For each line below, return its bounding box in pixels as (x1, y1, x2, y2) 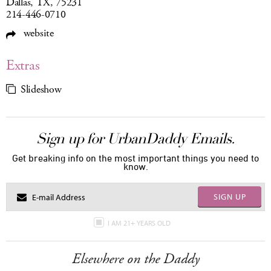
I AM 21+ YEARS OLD (107, 218, 172, 228)
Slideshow (21, 82, 62, 97)
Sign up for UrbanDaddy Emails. (36, 129, 235, 148)
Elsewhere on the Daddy (71, 249, 200, 269)
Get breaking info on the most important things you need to (12, 152, 259, 164)
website (21, 26, 54, 41)
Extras (6, 56, 40, 76)
